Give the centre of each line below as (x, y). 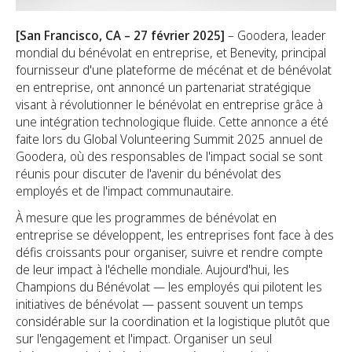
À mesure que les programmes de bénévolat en (146, 218)
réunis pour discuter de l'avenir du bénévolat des (148, 174)
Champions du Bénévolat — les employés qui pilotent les (169, 287)
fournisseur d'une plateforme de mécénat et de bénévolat (174, 70)
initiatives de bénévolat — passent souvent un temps (159, 304)
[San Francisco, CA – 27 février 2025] (122, 36)
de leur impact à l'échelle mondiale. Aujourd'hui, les (152, 270)
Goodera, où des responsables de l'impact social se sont (169, 157)
